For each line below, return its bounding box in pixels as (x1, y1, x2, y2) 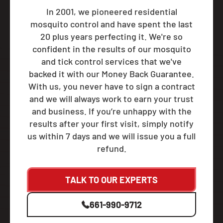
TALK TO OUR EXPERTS (65, 174, 158, 186)
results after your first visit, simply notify (29, 118, 194, 129)
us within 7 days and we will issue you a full (27, 130, 196, 142)
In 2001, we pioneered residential (46, 6, 177, 17)
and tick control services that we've (41, 56, 182, 67)
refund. (97, 143, 126, 154)
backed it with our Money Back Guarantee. (29, 68, 194, 80)
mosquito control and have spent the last (30, 18, 193, 30)
